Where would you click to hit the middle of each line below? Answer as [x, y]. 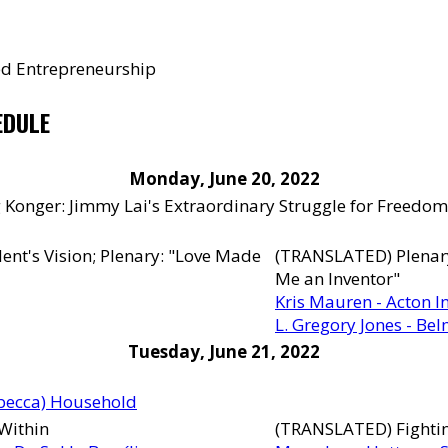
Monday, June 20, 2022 [224, 178]
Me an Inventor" [337, 278]
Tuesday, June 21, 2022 [224, 351]
